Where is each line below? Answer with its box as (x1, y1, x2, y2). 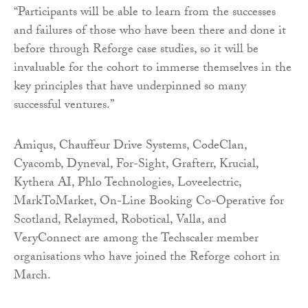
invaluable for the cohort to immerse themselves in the (14, 58, 291, 80)
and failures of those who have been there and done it (14, 21, 286, 43)
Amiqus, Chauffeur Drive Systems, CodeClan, (14, 135, 247, 157)
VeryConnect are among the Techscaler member (14, 228, 258, 250)
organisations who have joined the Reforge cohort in (14, 247, 280, 269)
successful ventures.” (14, 95, 114, 117)
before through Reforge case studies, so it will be (14, 39, 258, 61)
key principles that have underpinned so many (14, 76, 246, 98)
